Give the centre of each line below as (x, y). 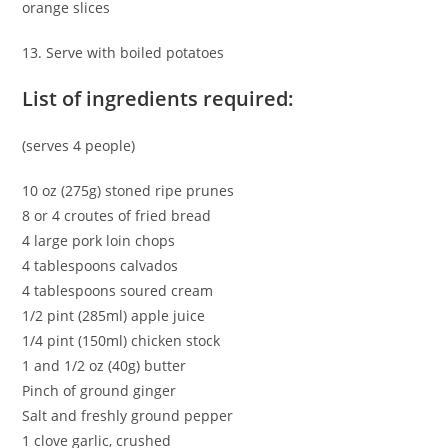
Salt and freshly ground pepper (128, 415)
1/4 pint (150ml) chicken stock (121, 340)
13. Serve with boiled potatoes (123, 52)
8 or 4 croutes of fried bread (117, 215)
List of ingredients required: (158, 98)
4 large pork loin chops (99, 240)
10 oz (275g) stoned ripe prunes (128, 190)
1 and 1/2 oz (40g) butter (104, 365)
